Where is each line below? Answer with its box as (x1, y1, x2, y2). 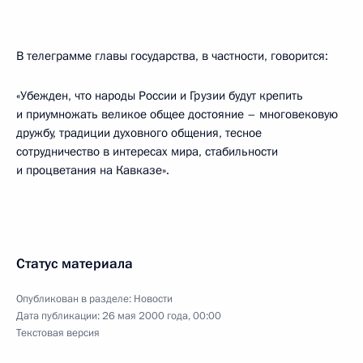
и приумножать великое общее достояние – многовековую (16, 106, 338, 122)
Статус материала (16, 254, 133, 273)
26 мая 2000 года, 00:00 (102, 309, 221, 323)
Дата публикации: (16, 309, 102, 323)
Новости (134, 292, 173, 306)
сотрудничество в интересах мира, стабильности (16, 143, 278, 160)
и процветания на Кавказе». (16, 162, 169, 178)
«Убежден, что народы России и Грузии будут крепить (16, 88, 303, 104)
